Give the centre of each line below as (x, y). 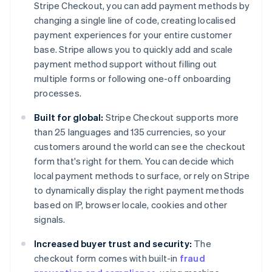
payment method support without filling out (126, 63)
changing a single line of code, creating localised (135, 20)
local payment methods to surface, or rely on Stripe (142, 175)
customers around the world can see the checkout (140, 146)
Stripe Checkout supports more (171, 117)
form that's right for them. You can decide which (134, 161)
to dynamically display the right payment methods (139, 190)
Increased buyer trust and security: (113, 243)
